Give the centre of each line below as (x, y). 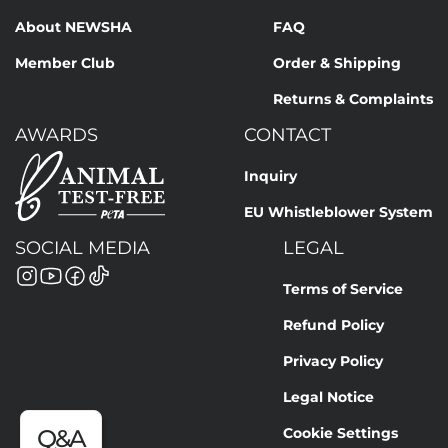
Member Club (65, 62)
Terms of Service (343, 288)
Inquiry (270, 175)
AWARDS (56, 134)
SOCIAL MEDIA (82, 247)
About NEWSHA (73, 26)
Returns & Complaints (353, 98)
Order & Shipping (337, 62)
